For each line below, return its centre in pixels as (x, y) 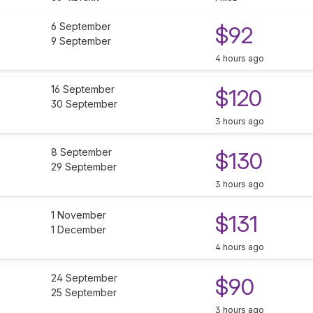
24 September (84, 278)
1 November (79, 215)
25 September (84, 293)
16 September (83, 89)
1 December (79, 230)
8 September (81, 152)
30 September (84, 104)
